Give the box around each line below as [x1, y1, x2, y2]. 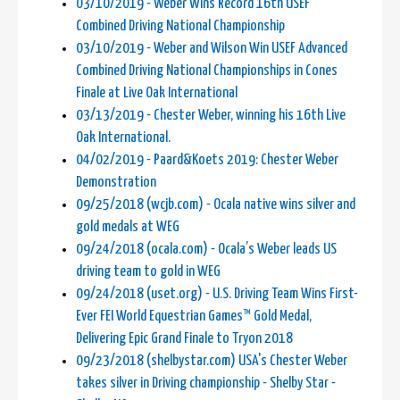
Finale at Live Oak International [76, 86, 237, 102]
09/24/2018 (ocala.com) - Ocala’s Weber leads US [76, 242, 337, 258]
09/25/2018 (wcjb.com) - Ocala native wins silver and [76, 197, 355, 213]
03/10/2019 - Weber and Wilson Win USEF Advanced [76, 41, 347, 57]
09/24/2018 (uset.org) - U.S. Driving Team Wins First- [76, 287, 358, 303]
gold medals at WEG [76, 220, 179, 236]
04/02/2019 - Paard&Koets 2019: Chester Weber [76, 153, 338, 169]
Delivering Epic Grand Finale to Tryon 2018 [76, 331, 293, 347]
